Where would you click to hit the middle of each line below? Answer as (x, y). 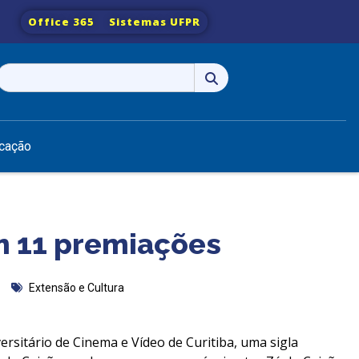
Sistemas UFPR (155, 21)
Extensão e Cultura (77, 287)
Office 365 (62, 21)
